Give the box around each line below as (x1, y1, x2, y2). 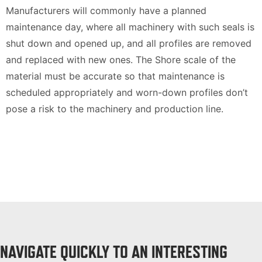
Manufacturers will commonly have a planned (6, 5, 206, 16)
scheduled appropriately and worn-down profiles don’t (6, 87, 248, 98)
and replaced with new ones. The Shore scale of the (6, 54, 236, 65)
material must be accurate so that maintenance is (6, 70, 225, 82)
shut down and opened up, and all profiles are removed (6, 37, 251, 49)
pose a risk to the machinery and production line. (6, 103, 223, 115)
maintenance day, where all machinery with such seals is (6, 21, 254, 33)
